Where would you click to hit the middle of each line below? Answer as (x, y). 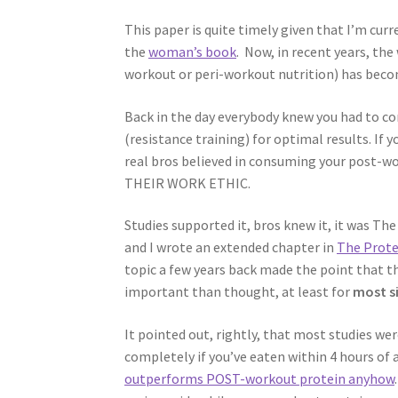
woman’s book (193, 51)
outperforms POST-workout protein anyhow (260, 378)
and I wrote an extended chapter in (231, 247)
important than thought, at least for (239, 292)
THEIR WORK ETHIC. (188, 183)
